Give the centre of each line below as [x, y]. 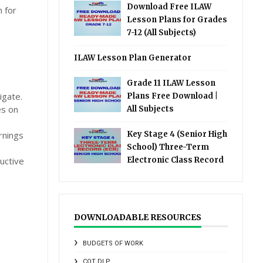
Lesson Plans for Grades [177, 20]
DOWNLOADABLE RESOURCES [138, 217]
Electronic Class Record [176, 160]
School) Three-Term [168, 147]
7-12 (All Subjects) [162, 33]
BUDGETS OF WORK [113, 243]
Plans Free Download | [173, 96]
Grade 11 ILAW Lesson [171, 83]
